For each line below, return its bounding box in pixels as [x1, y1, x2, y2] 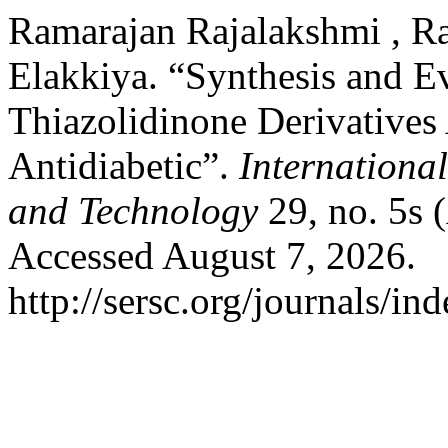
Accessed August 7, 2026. [8, 234, 416, 277]
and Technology [8, 189, 258, 232]
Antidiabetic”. [8, 144, 239, 187]
